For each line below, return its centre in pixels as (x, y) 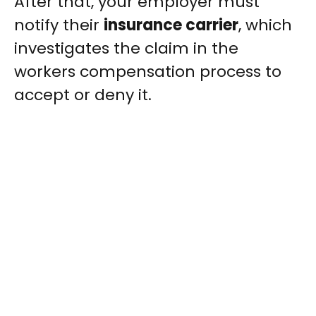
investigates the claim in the (126, 49)
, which (265, 25)
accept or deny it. (83, 95)
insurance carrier (171, 25)
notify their (59, 25)
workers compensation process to (148, 72)
